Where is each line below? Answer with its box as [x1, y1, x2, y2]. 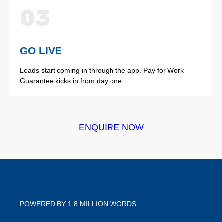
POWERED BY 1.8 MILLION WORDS [20, 200, 136, 208]
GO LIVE [20, 45, 62, 56]
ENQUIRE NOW [78, 122, 144, 133]
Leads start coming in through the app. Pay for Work [20, 66, 184, 75]
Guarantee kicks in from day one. [20, 77, 124, 85]
